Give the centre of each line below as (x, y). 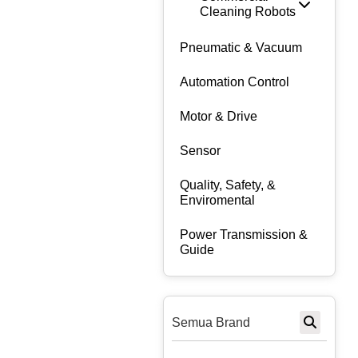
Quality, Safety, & (228, 185)
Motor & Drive (219, 117)
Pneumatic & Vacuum (241, 48)
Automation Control (235, 82)
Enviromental (217, 201)
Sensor (200, 151)
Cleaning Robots (248, 12)
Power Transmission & (244, 235)
